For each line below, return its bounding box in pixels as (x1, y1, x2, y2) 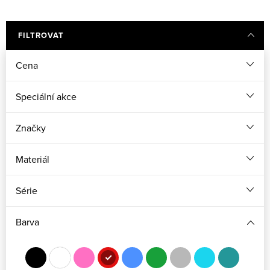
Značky (16, 121, 46, 134)
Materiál (16, 152, 49, 166)
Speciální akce (16, 90, 77, 103)
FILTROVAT (18, 30, 64, 41)
